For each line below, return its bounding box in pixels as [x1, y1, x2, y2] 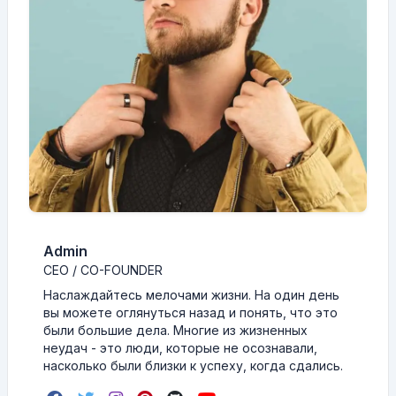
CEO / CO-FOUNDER [43, 263, 163, 278]
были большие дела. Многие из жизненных [43, 323, 308, 338]
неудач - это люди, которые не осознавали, [43, 340, 317, 355]
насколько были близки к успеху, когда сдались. [43, 358, 343, 373]
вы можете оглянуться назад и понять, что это [43, 305, 338, 320]
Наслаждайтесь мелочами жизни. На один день [43, 287, 339, 302]
